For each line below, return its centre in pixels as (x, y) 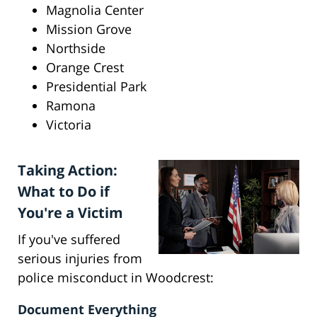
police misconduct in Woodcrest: (116, 278)
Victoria (69, 125)
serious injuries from (80, 259)
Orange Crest (85, 68)
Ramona (71, 106)
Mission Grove (89, 29)
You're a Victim (70, 213)
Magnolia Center (95, 10)
